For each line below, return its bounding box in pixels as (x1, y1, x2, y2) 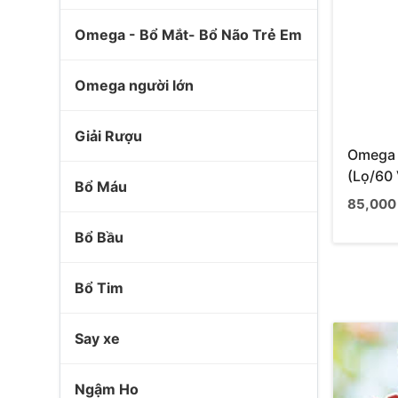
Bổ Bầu (75, 228, 123, 246)
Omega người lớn (75, 76, 194, 94)
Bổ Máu (75, 178, 127, 195)
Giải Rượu (75, 127, 142, 145)
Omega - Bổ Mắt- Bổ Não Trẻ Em (75, 26, 302, 44)
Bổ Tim (75, 279, 123, 297)
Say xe (75, 330, 120, 347)
